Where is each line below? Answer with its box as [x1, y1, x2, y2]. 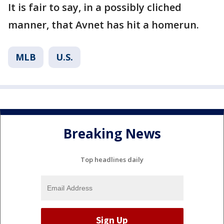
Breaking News [63, 124, 161, 143]
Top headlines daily [80, 154, 143, 164]
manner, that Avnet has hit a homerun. [8, 17, 199, 31]
